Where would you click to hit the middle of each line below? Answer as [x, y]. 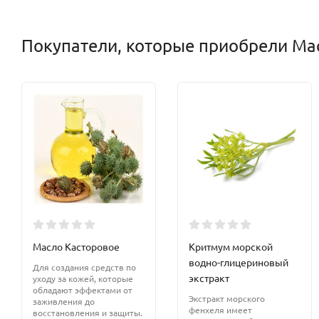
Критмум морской [231, 247]
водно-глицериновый [239, 262]
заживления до [64, 302]
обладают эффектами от [83, 290]
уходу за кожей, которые [83, 279]
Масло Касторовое [76, 247]
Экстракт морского [227, 299]
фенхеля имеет [220, 310]
